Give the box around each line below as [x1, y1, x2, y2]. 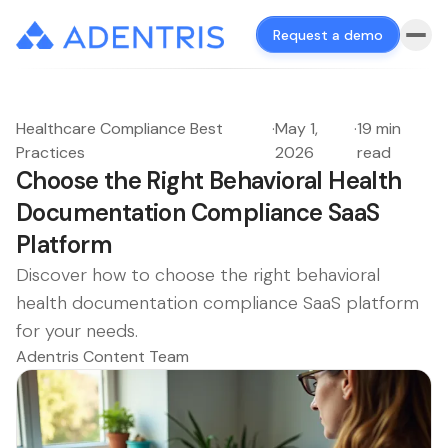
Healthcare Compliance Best [16, 118, 223, 139]
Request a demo [273, 26, 383, 44]
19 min [356, 118, 401, 139]
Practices [16, 142, 85, 163]
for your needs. [16, 319, 138, 343]
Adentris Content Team [16, 346, 189, 367]
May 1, [275, 118, 319, 139]
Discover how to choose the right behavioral [16, 263, 380, 287]
